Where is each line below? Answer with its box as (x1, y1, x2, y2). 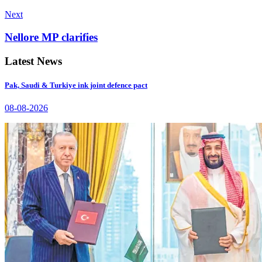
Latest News (5, 54, 62, 67)
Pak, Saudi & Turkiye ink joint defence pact (5, 80, 147, 89)
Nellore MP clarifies (5, 30, 98, 43)
